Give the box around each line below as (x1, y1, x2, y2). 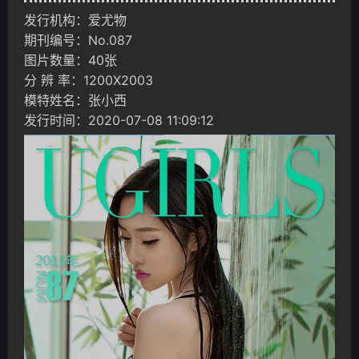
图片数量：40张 (24, 52, 117, 68)
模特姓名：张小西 (24, 92, 127, 108)
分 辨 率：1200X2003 (24, 72, 153, 88)
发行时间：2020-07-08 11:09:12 (24, 112, 214, 128)
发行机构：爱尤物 (24, 12, 127, 28)
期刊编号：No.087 (24, 32, 132, 48)
